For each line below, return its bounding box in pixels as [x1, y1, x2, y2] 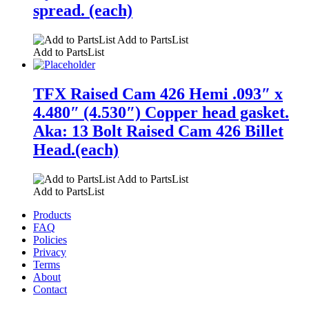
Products [33, 209, 71, 221]
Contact [33, 283, 67, 295]
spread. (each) [33, 1, 132, 20]
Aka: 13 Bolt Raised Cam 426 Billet [33, 122, 283, 141]
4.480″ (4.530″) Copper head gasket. [33, 103, 289, 122]
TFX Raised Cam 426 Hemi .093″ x [33, 85, 283, 103]
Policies [33, 234, 67, 246]
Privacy [33, 246, 66, 258]
